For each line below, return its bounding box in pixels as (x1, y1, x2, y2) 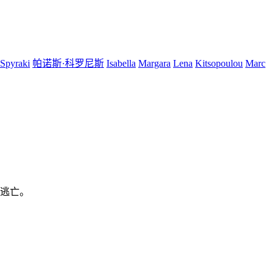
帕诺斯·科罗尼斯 (32, 58, 104, 69)
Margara (138, 58, 171, 69)
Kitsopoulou (195, 58, 243, 69)
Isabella (106, 58, 136, 69)
